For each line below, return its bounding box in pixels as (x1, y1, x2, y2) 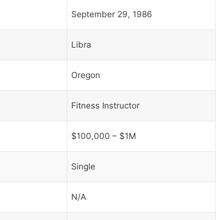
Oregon (71, 70, 100, 81)
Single (71, 162, 95, 172)
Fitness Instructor (71, 101, 139, 111)
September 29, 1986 (71, 9, 152, 20)
